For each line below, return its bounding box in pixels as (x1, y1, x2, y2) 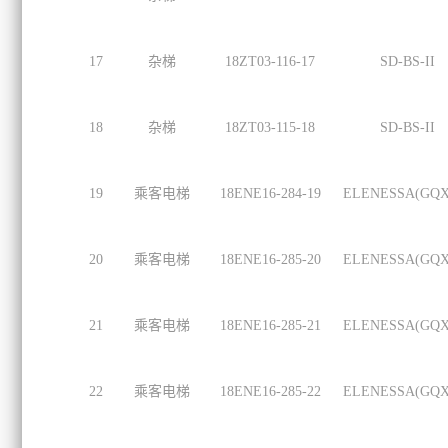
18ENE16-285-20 (219, 252, 321, 267)
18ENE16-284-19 (219, 186, 321, 201)
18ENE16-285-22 (219, 384, 321, 399)
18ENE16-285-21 (219, 318, 321, 333)
